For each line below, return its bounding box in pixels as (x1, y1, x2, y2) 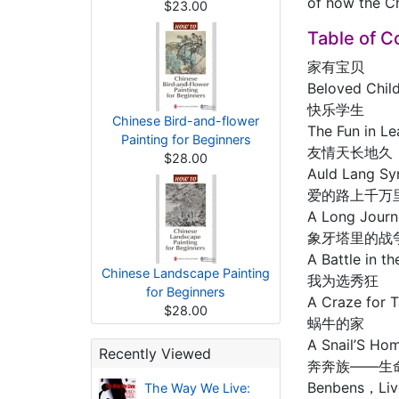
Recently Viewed (99, 345, 211, 362)
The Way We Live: (143, 380, 250, 395)
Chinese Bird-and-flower (112, 113, 259, 128)
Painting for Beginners (120, 132, 251, 147)
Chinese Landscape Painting (102, 265, 270, 281)
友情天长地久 (307, 143, 393, 161)
